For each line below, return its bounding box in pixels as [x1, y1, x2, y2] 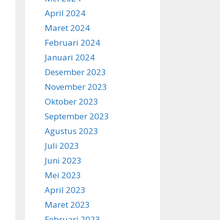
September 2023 [45, 110, 109, 122]
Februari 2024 [45, 37, 100, 48]
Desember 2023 [45, 66, 106, 78]
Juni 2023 [45, 155, 82, 166]
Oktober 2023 [45, 96, 98, 107]
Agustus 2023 [45, 125, 98, 137]
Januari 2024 [45, 52, 95, 63]
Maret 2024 [45, 22, 90, 33]
